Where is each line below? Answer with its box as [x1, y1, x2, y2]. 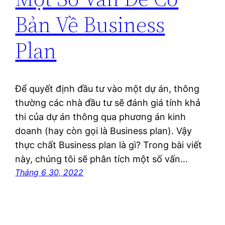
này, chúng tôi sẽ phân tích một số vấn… [15, 154, 188, 165]
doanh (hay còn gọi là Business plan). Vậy [15, 126, 192, 137]
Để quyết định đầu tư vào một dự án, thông [15, 83, 200, 94]
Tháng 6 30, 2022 [15, 167, 84, 178]
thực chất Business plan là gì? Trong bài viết [15, 140, 202, 151]
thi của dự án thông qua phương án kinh [15, 111, 186, 123]
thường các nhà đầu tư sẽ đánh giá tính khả [15, 97, 201, 108]
